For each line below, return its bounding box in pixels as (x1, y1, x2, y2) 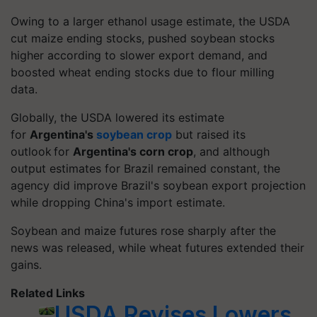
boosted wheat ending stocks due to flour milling (11, 64, 275, 79)
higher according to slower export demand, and (11, 47, 267, 62)
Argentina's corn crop (73, 144, 193, 158)
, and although (193, 144, 270, 158)
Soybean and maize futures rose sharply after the (11, 223, 276, 238)
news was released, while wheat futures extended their (11, 240, 304, 255)
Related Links (11, 285, 85, 300)
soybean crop (96, 127, 172, 142)
